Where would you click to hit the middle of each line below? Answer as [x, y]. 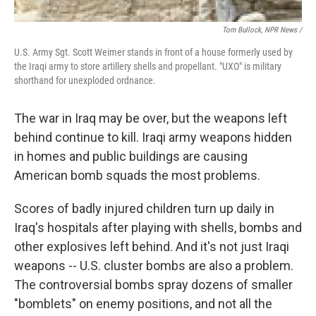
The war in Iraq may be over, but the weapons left [151, 118]
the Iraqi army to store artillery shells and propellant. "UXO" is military [148, 66]
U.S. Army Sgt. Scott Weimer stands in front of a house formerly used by [153, 52]
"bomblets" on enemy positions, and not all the [143, 303]
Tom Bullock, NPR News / [262, 30]
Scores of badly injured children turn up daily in [144, 208]
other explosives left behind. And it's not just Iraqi [152, 246]
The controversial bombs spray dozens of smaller [153, 284]
